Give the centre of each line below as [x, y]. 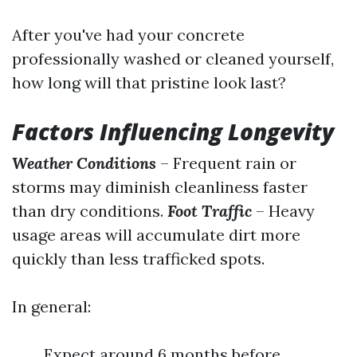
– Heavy [283, 211]
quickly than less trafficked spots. [138, 259]
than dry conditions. [90, 211]
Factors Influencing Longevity [173, 131]
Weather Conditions [84, 163]
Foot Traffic [210, 211]
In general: [51, 306]
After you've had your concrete [128, 35]
